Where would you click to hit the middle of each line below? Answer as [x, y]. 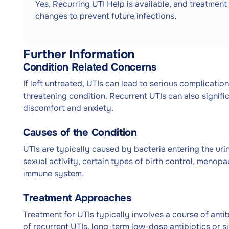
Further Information [79, 54]
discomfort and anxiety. [68, 108]
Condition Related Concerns [90, 67]
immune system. [53, 174]
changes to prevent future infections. [106, 16]
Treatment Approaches [77, 198]
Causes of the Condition [80, 133]
